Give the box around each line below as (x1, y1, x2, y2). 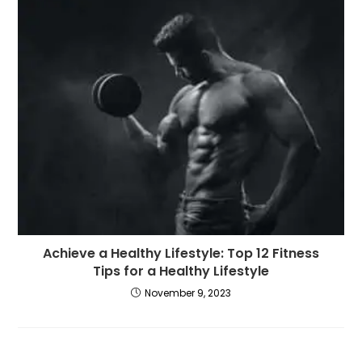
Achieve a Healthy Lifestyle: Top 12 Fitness (43, 243, 319, 263)
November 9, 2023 (145, 285, 231, 300)
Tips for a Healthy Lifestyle (93, 261, 269, 280)
